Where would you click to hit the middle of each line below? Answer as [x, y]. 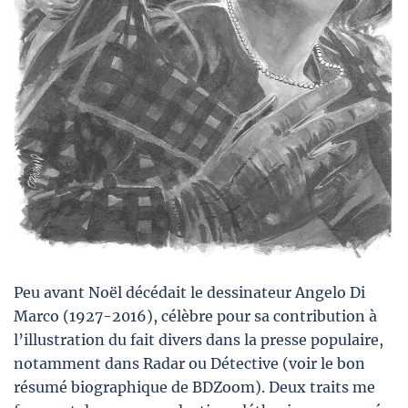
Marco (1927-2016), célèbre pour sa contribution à [195, 316]
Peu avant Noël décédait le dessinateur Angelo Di [189, 292]
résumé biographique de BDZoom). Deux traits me [194, 387]
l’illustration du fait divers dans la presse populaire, [199, 340]
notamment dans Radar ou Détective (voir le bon [189, 363]
